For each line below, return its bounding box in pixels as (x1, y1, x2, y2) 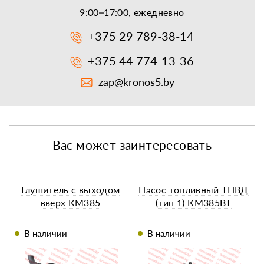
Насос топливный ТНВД (138, 184, 249, 196)
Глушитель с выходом (21, 184, 120, 196)
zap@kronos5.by (98, 75, 174, 89)
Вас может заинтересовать (52, 137, 212, 153)
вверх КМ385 (40, 197, 101, 209)
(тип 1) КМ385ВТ (156, 197, 232, 209)
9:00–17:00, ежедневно (80, 6, 184, 18)
